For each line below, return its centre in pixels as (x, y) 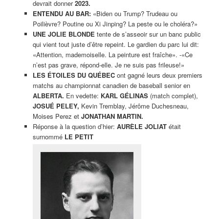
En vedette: (82, 95)
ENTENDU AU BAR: (63, 13)
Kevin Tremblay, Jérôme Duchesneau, (134, 106)
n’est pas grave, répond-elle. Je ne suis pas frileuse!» (108, 65)
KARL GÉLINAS (124, 95)
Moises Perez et (57, 116)
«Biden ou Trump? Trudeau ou (135, 13)
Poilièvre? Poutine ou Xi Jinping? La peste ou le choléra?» (115, 23)
